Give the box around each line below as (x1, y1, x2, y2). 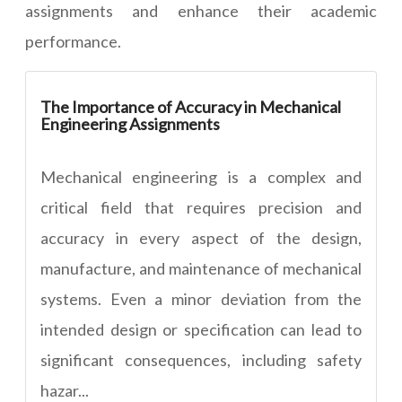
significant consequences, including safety (40, 350, 362, 371)
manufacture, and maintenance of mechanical (40, 258, 362, 279)
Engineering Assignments (40, 114, 220, 135)
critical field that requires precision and (40, 197, 362, 218)
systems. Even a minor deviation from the (40, 289, 362, 310)
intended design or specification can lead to (40, 319, 362, 340)
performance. (25, 31, 121, 52)
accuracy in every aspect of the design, (40, 228, 362, 249)
